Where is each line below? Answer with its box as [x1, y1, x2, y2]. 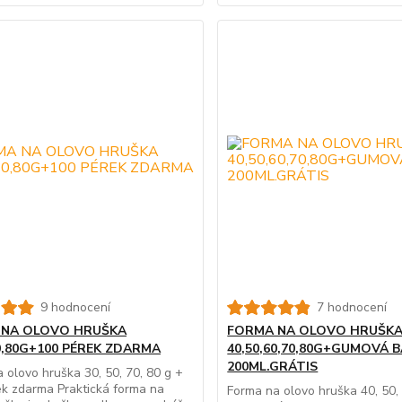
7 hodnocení [317, 299, 388, 317]
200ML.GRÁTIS [227, 358, 319, 376]
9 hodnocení [39, 299, 110, 317]
